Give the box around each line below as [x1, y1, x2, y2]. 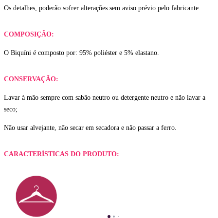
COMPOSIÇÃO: [4, 30, 54, 38]
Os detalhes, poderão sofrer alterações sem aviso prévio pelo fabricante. [4, 4, 202, 12]
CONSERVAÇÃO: [4, 75, 58, 83]
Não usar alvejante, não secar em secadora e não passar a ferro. [4, 124, 177, 131]
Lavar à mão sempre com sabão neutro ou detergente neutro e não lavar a [4, 93, 205, 101]
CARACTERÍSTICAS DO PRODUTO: [4, 150, 119, 158]
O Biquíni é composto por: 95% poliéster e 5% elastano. [4, 49, 159, 56]
